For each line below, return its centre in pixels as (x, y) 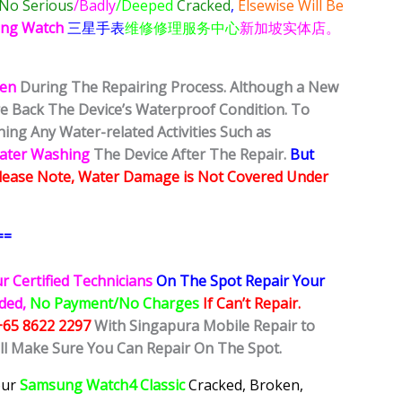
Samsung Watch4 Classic (104, 385)
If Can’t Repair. (253, 304)
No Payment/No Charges (116, 304)
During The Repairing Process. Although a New (177, 87)
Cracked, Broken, (246, 385)
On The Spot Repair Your (239, 281)
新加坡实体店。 (290, 28)
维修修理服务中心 (182, 28)
